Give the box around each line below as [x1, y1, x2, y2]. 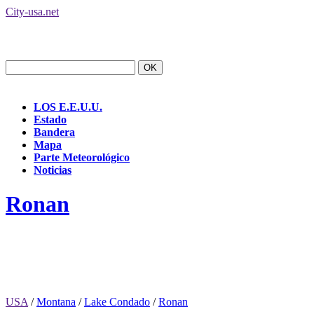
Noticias [34, 164, 71, 176]
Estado [34, 114, 67, 125]
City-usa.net [6, 6, 59, 18]
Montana [36, 295, 76, 308]
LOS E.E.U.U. [34, 101, 102, 113]
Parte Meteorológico [34, 151, 130, 163]
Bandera [34, 126, 75, 138]
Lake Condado [84, 295, 150, 308]
